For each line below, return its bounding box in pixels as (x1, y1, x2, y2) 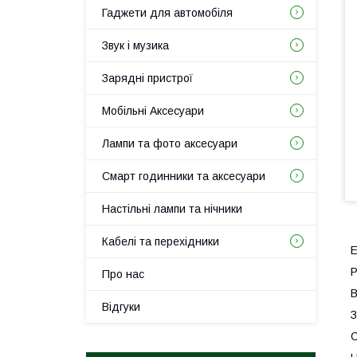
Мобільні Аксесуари (102, 104, 204, 117)
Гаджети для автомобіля (102, 6, 233, 19)
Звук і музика (102, 39, 169, 52)
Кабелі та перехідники (102, 235, 219, 248)
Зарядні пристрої (102, 72, 193, 84)
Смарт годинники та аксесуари (102, 170, 265, 182)
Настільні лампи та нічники (102, 202, 242, 215)
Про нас (102, 268, 144, 280)
